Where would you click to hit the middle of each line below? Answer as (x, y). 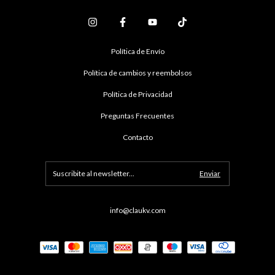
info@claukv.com (137, 211)
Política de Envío (137, 52)
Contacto (137, 137)
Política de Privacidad (137, 95)
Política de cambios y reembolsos (137, 73)
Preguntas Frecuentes (137, 116)
